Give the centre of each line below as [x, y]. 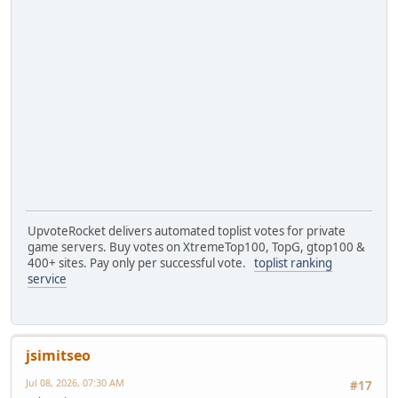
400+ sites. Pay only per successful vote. [141, 263]
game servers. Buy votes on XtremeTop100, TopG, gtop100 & [196, 247]
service [47, 279]
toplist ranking [293, 263]
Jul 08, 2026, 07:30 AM [75, 382]
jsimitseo [58, 355]
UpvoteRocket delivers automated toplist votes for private [187, 231]
